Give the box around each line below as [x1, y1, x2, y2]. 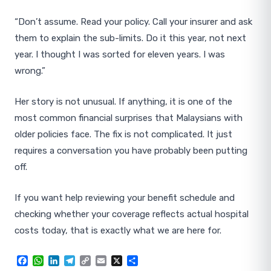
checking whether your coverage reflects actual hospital [15, 209, 249, 220]
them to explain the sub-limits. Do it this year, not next [15, 33, 246, 44]
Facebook [28, 255, 71, 267]
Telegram [75, 255, 117, 267]
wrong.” [15, 65, 45, 76]
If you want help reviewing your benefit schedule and [15, 192, 235, 203]
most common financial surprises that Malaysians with [15, 113, 243, 123]
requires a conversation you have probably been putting [15, 145, 247, 156]
